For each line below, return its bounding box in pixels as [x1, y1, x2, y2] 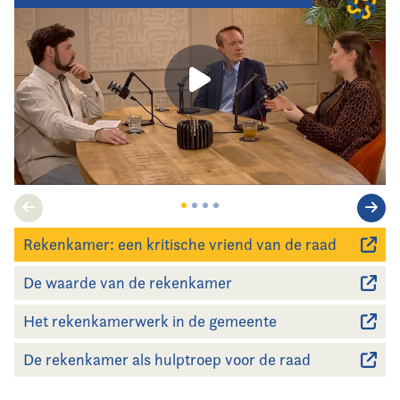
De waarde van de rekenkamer [23, 273, 232, 292]
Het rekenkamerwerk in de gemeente [23, 312, 277, 330]
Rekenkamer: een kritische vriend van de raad [23, 235, 337, 254]
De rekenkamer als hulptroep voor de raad [23, 350, 311, 369]
